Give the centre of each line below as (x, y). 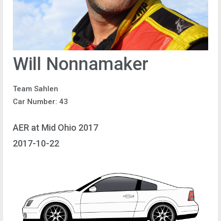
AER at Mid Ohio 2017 (55, 128)
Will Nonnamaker (81, 64)
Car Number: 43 (40, 101)
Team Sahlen (36, 89)
